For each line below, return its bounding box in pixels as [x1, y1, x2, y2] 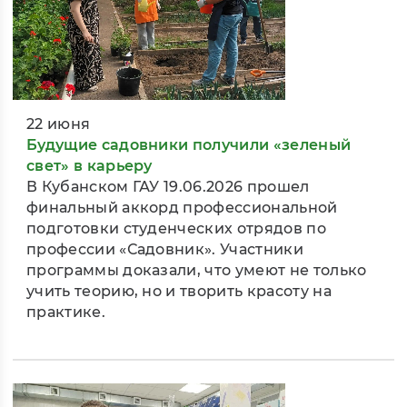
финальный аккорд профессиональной [26, 199, 338, 217]
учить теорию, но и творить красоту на [26, 283, 332, 301]
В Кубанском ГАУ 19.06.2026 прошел [26, 178, 310, 196]
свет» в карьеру [26, 157, 153, 175]
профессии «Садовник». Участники [26, 241, 303, 259]
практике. [26, 303, 105, 322]
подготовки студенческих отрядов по [26, 220, 326, 238]
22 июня [26, 115, 91, 134]
